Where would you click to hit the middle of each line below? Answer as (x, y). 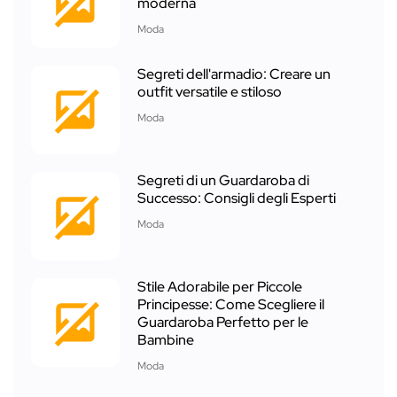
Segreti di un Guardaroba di (223, 181)
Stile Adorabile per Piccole (220, 287)
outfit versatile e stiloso (210, 92)
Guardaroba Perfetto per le (223, 323)
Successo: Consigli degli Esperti (237, 198)
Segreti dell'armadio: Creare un (234, 74)
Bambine (166, 340)
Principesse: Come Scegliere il (231, 305)
